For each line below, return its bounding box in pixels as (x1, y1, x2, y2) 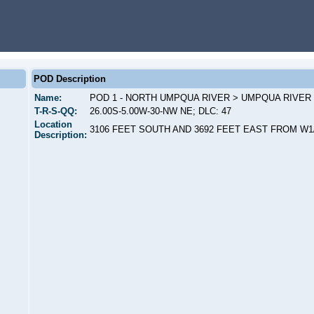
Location (34, 119, 72, 130)
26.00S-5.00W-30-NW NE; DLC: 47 (90, 106, 231, 116)
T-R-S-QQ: (34, 106, 77, 116)
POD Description (34, 74, 106, 84)
